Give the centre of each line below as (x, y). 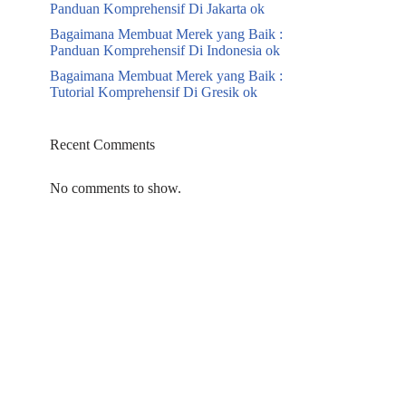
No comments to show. (116, 188)
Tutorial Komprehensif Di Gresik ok (154, 92)
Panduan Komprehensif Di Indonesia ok (165, 50)
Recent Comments (102, 145)
